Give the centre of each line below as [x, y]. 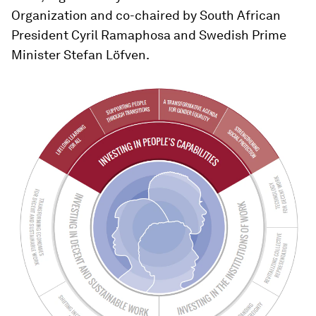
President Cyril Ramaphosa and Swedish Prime [149, 35]
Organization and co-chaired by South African [146, 15]
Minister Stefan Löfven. [80, 55]
